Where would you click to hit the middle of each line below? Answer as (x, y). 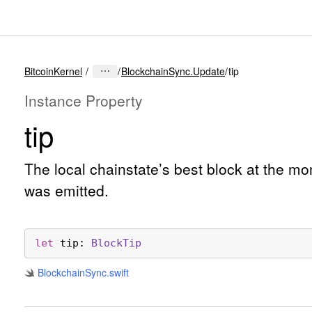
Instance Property (84, 100)
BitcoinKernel (53, 71)
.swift (118, 273)
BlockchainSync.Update (173, 71)
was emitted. (67, 190)
